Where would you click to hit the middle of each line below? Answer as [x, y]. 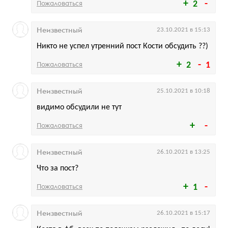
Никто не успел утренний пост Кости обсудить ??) [122, 46]
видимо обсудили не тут [79, 107]
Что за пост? [58, 168]
